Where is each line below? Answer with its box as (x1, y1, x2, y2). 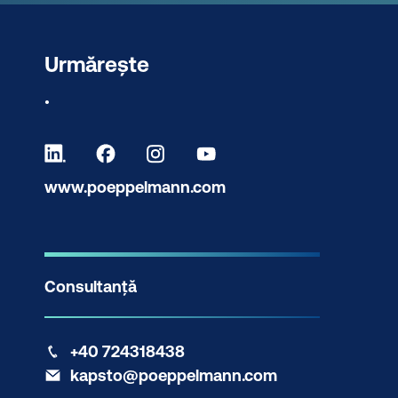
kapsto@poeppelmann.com (70, 366, 277, 386)
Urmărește (44, 52, 149, 76)
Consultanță (44, 277, 137, 297)
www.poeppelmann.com (44, 177, 226, 196)
